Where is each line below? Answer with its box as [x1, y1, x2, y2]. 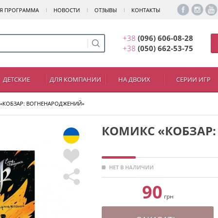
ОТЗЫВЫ [94, 6, 117, 14]
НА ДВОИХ [118, 75, 151, 84]
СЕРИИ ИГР [176, 75, 211, 84]
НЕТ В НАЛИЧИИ [109, 163, 154, 171]
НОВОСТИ [54, 6, 80, 14]
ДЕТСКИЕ [2, 75, 30, 84]
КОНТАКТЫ [131, 6, 160, 14]
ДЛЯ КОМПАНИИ [49, 75, 101, 84]
